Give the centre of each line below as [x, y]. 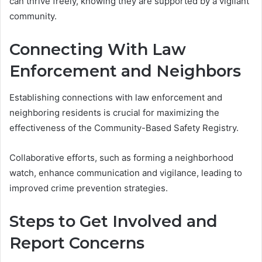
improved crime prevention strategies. [89, 188]
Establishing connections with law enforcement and [116, 97]
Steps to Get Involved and [113, 221]
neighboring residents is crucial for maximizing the [114, 112]
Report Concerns [77, 243]
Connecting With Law [98, 50]
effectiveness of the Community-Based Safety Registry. [124, 127]
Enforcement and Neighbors [125, 71]
